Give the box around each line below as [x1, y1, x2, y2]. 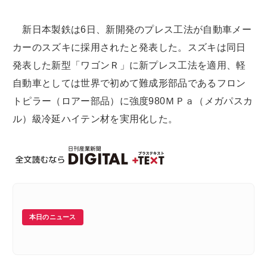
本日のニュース [29, 213, 76, 221]
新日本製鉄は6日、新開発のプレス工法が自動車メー [13, 24, 252, 35]
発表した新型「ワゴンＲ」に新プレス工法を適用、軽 [13, 60, 246, 71]
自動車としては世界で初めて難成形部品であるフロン [13, 78, 246, 89]
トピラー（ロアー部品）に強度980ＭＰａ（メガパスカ [13, 96, 253, 107]
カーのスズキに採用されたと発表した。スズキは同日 [13, 42, 246, 53]
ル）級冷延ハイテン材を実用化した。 [13, 114, 178, 125]
